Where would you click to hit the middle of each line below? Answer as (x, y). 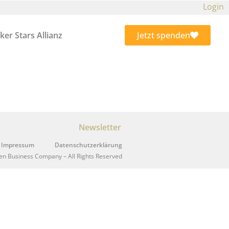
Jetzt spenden (164, 35)
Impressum (18, 145)
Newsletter (100, 127)
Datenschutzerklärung (88, 145)
